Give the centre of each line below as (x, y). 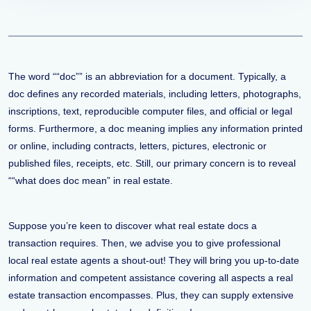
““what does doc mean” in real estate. (92, 180)
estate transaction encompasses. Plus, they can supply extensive (151, 295)
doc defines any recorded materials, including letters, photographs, (155, 94)
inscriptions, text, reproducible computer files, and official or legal (150, 111)
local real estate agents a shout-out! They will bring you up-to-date (154, 260)
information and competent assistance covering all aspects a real (151, 278)
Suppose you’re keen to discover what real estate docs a (133, 226)
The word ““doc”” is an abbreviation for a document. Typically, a (147, 76)
